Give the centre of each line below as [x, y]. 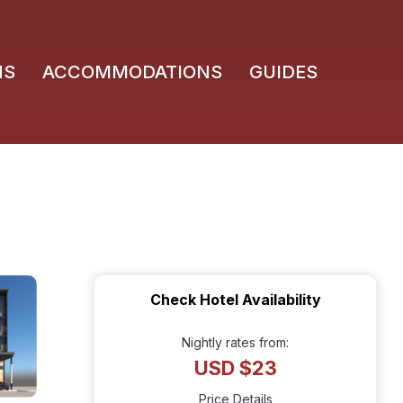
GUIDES [283, 72]
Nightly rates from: [235, 342]
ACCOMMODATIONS [132, 72]
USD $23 [235, 368]
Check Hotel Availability [235, 300]
